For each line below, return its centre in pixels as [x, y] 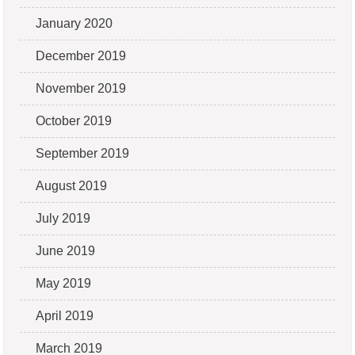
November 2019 [81, 88]
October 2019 [74, 120]
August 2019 [72, 185]
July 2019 [63, 218]
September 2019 [83, 153]
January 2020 [74, 23]
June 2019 [66, 250]
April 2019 [65, 315]
